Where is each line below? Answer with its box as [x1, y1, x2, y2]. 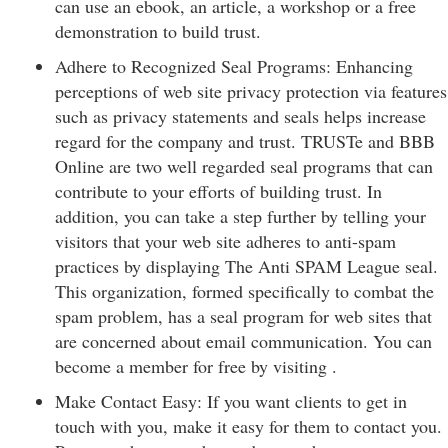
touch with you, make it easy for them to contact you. [55, 414, 442, 438]
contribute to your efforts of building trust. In [55, 179, 382, 203]
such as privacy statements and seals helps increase [55, 104, 426, 128]
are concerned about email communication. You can [55, 329, 432, 353]
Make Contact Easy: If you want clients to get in [55, 389, 407, 413]
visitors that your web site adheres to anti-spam [55, 229, 396, 253]
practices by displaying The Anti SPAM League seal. [55, 254, 438, 278]
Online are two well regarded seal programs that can [55, 154, 433, 178]
